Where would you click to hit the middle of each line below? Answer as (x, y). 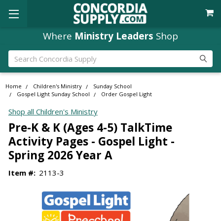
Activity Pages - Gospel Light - (91, 141)
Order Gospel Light (127, 94)
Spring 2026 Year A (60, 155)
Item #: (22, 172)
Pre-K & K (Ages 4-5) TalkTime (90, 127)
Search (19, 55)
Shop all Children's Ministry (53, 112)
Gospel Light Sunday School (54, 94)
